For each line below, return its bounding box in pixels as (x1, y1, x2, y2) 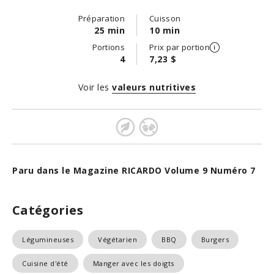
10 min (149, 24, 180, 36)
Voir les (78, 81, 109, 93)
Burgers (201, 235, 229, 244)
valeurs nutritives (112, 81, 196, 93)
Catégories (12, 202, 83, 218)
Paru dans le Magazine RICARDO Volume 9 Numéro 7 (12, 165, 256, 176)
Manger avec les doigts (92, 259, 174, 268)
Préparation (78, 13, 125, 24)
